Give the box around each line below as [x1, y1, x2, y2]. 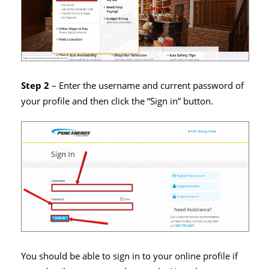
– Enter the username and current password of [49, 79, 244, 92]
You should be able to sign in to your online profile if [21, 249, 238, 262]
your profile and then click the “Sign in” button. [21, 94, 213, 107]
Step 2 [21, 79, 49, 92]
